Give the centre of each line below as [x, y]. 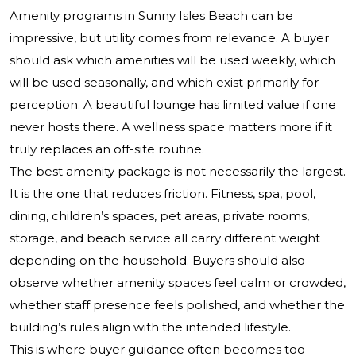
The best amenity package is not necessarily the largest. [178, 172]
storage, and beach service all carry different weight [165, 238]
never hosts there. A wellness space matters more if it [171, 127]
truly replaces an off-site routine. [107, 149]
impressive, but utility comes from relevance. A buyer [169, 38]
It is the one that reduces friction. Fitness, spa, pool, [163, 194]
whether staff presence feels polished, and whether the [177, 305]
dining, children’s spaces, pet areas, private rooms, [159, 216]
